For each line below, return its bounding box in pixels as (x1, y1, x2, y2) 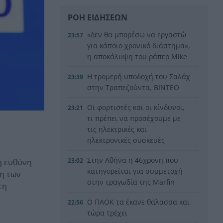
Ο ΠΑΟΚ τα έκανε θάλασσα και (87, 197, 190, 207)
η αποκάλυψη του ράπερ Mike (87, 51, 188, 61)
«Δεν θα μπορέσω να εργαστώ (87, 29, 187, 39)
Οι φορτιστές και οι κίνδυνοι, (87, 102, 185, 112)
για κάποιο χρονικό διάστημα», (87, 40, 191, 50)
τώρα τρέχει (87, 208, 128, 218)
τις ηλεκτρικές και (87, 124, 147, 134)
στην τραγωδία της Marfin (87, 177, 175, 187)
